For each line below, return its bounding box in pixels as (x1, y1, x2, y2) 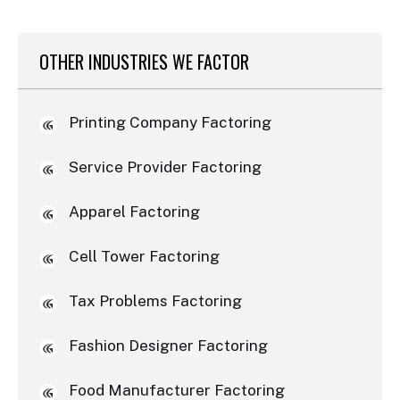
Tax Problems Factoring (68, 292, 242, 311)
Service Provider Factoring (68, 158, 262, 177)
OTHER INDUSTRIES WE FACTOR (39, 47, 249, 75)
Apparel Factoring (68, 203, 200, 221)
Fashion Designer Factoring (68, 337, 268, 355)
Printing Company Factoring (68, 113, 271, 132)
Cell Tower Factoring (68, 247, 220, 266)
